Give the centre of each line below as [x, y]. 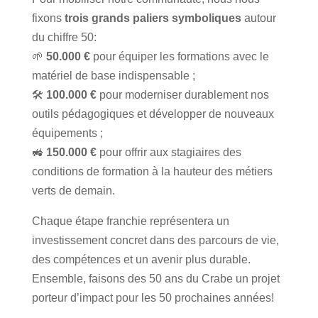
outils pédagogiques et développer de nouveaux [153, 114]
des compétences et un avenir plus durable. [141, 259]
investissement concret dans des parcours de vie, [155, 240]
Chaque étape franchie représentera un [130, 221]
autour [258, 18]
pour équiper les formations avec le [179, 56]
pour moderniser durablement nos [182, 94]
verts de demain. [73, 190]
